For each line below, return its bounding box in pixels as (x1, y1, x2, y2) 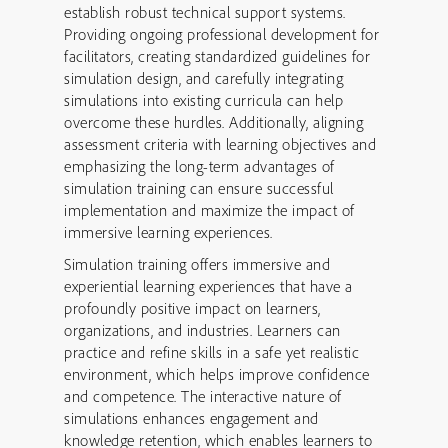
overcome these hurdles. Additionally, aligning (64, 112, 363, 132)
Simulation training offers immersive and (64, 254, 330, 274)
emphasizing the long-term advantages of (64, 156, 335, 176)
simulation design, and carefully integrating (64, 68, 343, 88)
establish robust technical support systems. (64, 2, 346, 22)
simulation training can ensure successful (64, 178, 334, 198)
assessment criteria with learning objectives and (64, 134, 376, 154)
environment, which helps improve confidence (64, 364, 370, 384)
